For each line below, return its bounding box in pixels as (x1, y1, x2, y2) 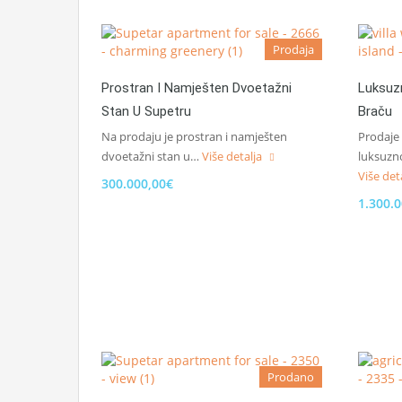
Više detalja (202, 148, 265, 164)
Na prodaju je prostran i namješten (101, 128, 287, 144)
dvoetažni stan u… (101, 148, 202, 164)
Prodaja (273, 41, 314, 57)
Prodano (267, 369, 314, 385)
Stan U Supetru (101, 103, 191, 119)
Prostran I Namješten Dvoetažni (101, 80, 292, 96)
